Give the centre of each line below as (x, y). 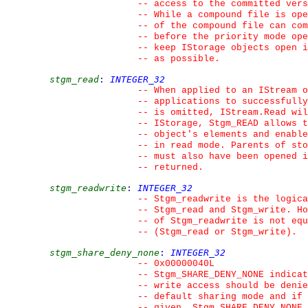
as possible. (184, 59)
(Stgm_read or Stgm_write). (223, 232)
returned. (176, 167)
